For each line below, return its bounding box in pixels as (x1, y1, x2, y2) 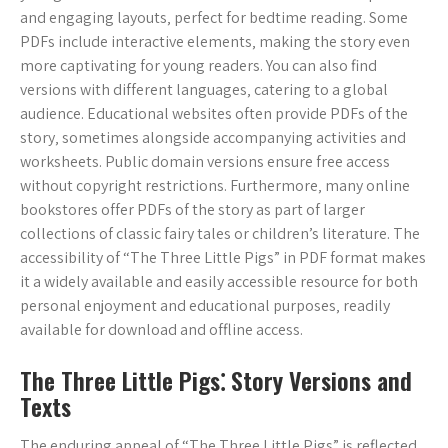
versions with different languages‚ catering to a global (20, 79, 388, 100)
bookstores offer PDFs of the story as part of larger (20, 199, 365, 220)
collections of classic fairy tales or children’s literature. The (20, 223, 420, 244)
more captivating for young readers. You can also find (20, 55, 377, 76)
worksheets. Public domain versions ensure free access (20, 151, 390, 172)
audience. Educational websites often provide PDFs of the (20, 103, 408, 124)
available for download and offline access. (20, 319, 303, 340)
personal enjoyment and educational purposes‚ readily (20, 295, 390, 316)
